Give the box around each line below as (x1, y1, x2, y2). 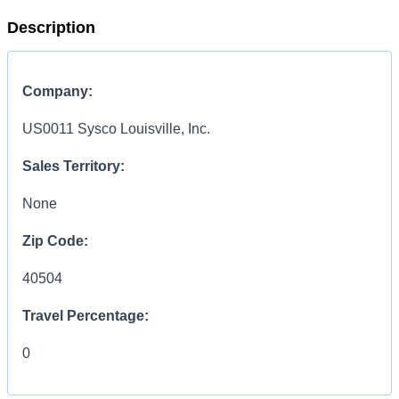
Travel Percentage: (22, 308, 149, 323)
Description (7, 19, 95, 37)
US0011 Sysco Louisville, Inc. (22, 121, 210, 136)
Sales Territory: (22, 159, 125, 174)
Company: (22, 84, 93, 99)
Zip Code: (22, 233, 88, 248)
